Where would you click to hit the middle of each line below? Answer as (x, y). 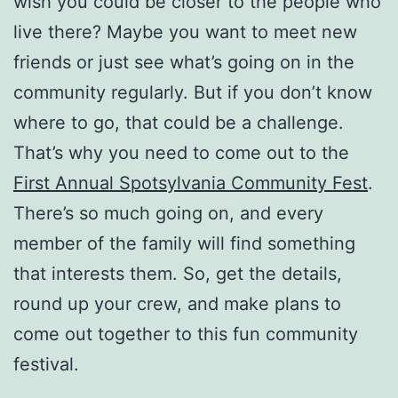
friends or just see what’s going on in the (184, 62)
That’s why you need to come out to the (181, 152)
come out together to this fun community (186, 334)
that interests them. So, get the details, (178, 273)
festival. (46, 364)
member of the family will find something (184, 243)
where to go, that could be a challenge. (179, 122)
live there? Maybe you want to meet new (185, 32)
